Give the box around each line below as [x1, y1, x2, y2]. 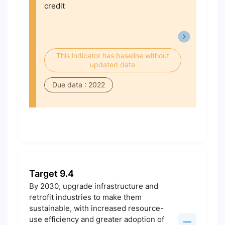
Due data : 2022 [52, 80, 105, 89]
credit [44, 1, 65, 11]
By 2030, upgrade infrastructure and [29, 181, 158, 191]
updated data [90, 60, 135, 69]
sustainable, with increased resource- [29, 203, 164, 213]
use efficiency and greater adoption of [29, 214, 164, 224]
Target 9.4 [29, 168, 74, 179]
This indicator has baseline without [56, 51, 169, 60]
